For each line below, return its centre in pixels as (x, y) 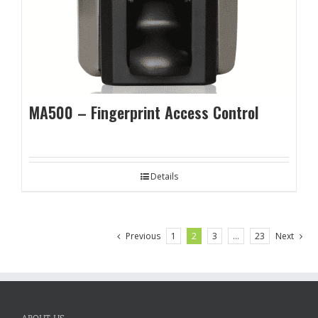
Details (164, 176)
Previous (143, 236)
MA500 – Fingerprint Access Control (144, 112)
